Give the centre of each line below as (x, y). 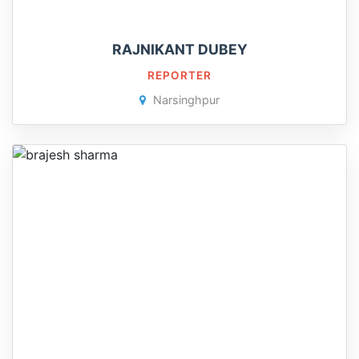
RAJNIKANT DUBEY (179, 49)
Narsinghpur (185, 100)
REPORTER (179, 75)
